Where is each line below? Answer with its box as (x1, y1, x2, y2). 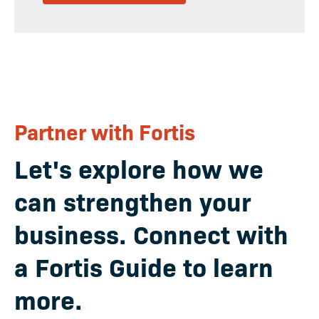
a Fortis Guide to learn (14, 249, 273, 284)
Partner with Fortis (14, 117, 195, 147)
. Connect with (119, 216, 288, 251)
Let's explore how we (14, 150, 263, 186)
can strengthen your (14, 183, 251, 219)
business (14, 216, 119, 251)
